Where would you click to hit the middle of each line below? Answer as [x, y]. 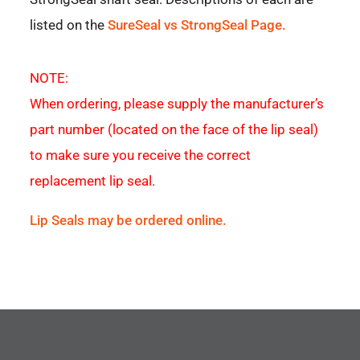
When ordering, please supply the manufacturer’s [177, 104]
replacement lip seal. [93, 181]
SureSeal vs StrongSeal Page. [197, 25]
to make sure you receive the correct [141, 155]
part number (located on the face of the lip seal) [174, 130]
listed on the [69, 25]
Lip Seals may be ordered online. [129, 221]
